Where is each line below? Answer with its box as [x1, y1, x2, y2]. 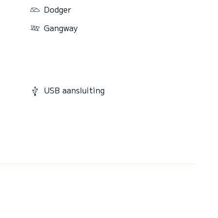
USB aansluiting [44, 84, 105, 96]
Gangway [44, 21, 78, 34]
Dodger [44, 3, 71, 15]
